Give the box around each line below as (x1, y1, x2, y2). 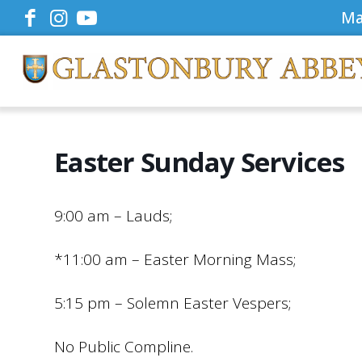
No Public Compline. (54, 336, 194, 357)
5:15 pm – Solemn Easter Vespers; (54, 293, 293, 314)
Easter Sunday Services (54, 144, 345, 180)
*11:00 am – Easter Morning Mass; (54, 249, 297, 270)
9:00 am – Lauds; (54, 205, 174, 226)
